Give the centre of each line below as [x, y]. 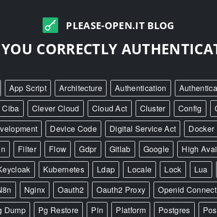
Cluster [153, 108]
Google [156, 149]
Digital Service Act [143, 129]
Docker [201, 129]
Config [190, 108]
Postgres [174, 210]
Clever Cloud [55, 108]
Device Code [73, 129]
